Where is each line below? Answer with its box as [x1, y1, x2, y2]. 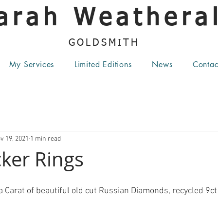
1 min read [30, 135, 61, 144]
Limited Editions [74, 59, 132, 70]
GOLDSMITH [68, 38, 145, 48]
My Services [9, 59, 54, 70]
